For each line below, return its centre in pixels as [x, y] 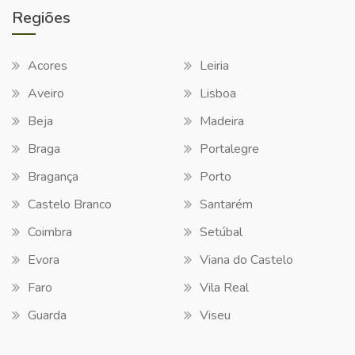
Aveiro [46, 93]
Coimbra [50, 232]
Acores [48, 65]
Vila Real [224, 287]
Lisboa [218, 93]
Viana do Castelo [246, 260]
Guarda [47, 315]
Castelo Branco [70, 204]
